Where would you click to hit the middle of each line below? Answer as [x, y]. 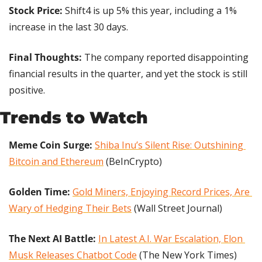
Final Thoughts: [45, 57]
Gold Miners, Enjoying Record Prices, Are [161, 192]
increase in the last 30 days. [68, 27]
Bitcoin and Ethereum [56, 161]
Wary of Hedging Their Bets [70, 208]
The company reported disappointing [165, 57]
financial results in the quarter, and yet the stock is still [128, 73]
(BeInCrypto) [133, 161]
